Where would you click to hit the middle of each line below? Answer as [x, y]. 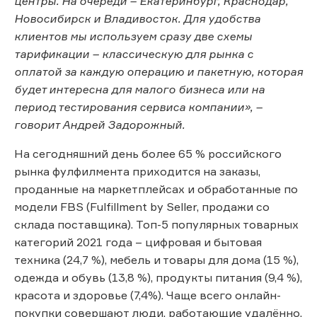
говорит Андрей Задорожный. [99, 124]
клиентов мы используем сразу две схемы [133, 36]
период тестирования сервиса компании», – [138, 106]
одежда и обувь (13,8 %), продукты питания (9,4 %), [158, 277]
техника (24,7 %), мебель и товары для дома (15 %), [156, 259]
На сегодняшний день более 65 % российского [148, 153]
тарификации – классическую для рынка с [134, 53]
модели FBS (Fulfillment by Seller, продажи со [142, 206]
